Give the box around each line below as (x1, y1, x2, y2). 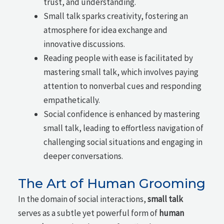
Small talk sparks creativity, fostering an (43, 10, 188, 21)
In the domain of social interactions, (18, 193, 148, 205)
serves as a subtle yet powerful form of (18, 207, 159, 219)
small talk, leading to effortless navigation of (43, 122, 204, 133)
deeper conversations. (43, 150, 123, 161)
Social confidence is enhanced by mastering (43, 108, 200, 119)
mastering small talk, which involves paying (43, 66, 199, 77)
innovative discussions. (43, 38, 125, 49)
